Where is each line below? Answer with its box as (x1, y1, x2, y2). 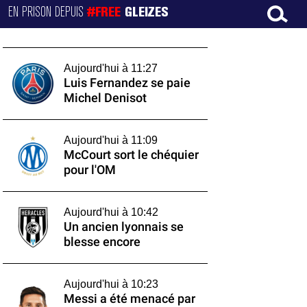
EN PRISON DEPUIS (8, 6, 88, 19)
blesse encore (63, 235, 140, 249)
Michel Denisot (63, 91, 147, 105)
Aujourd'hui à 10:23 (63, 278, 158, 290)
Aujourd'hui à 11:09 (63, 134, 158, 146)
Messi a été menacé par (63, 292, 195, 306)
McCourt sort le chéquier (63, 148, 199, 162)
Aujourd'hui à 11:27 (63, 62, 158, 74)
